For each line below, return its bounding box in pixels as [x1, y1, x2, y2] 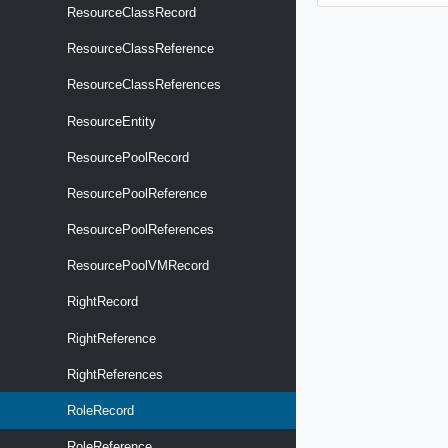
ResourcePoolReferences [63, 222, 214, 238]
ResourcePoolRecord [63, 149, 189, 165]
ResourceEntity [63, 113, 156, 129]
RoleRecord [63, 403, 134, 419]
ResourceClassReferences [63, 77, 221, 93]
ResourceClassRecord [63, 4, 196, 20]
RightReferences [63, 366, 163, 382]
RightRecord [63, 294, 138, 310]
